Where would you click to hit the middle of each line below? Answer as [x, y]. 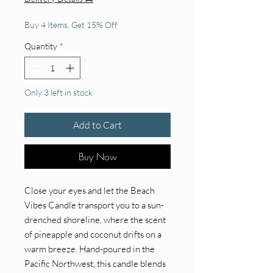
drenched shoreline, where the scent [95, 220]
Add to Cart [97, 125]
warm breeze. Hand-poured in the [90, 249]
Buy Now [97, 157]
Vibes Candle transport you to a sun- [94, 205]
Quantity [41, 46]
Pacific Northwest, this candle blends [95, 264]
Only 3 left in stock [58, 92]
